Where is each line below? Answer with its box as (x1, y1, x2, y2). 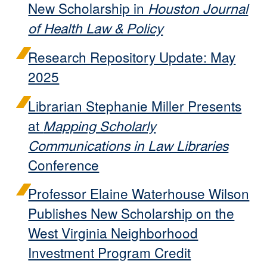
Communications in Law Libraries (28, 137, 229, 154)
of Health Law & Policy (28, 20, 163, 37)
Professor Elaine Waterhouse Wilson (28, 184, 250, 203)
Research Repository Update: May (28, 46, 236, 66)
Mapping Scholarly (43, 117, 156, 135)
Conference (28, 154, 100, 174)
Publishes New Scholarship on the (28, 203, 235, 223)
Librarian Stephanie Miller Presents (28, 95, 242, 115)
